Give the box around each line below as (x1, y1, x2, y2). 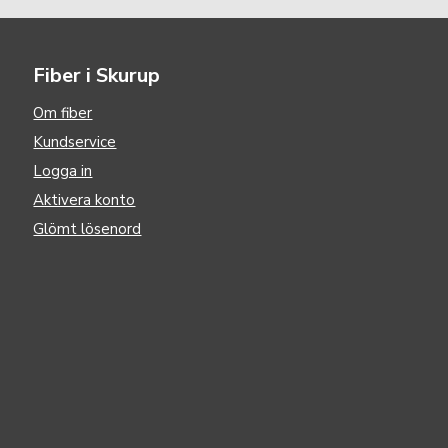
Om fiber (33, 103, 93, 123)
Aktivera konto (33, 190, 136, 210)
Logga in (33, 161, 93, 181)
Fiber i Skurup (33, 62, 161, 89)
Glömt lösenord (33, 219, 142, 239)
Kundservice (33, 132, 117, 152)
